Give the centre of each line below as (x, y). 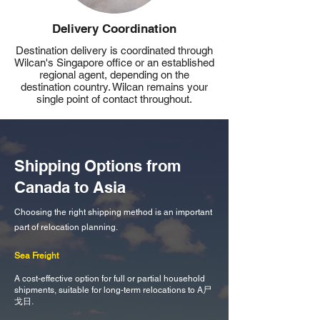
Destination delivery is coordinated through (114, 50)
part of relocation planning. (66, 227)
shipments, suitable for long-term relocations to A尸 (113, 290)
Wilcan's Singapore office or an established (114, 62)
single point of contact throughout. (114, 99)
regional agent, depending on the (114, 75)
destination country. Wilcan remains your (114, 87)
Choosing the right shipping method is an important (113, 212)
